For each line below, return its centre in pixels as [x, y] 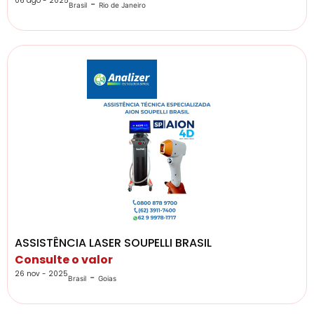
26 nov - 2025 [41, 274]
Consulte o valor [64, 260]
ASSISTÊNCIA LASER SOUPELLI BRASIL [113, 243]
